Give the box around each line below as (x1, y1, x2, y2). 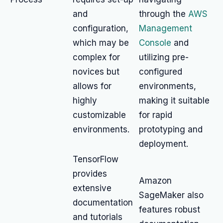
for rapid (139, 110, 172, 120)
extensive (73, 183, 111, 193)
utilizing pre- (139, 52, 189, 62)
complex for (73, 52, 120, 62)
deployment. (139, 139, 188, 149)
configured (139, 67, 182, 77)
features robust (139, 205, 200, 215)
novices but (73, 67, 119, 77)
